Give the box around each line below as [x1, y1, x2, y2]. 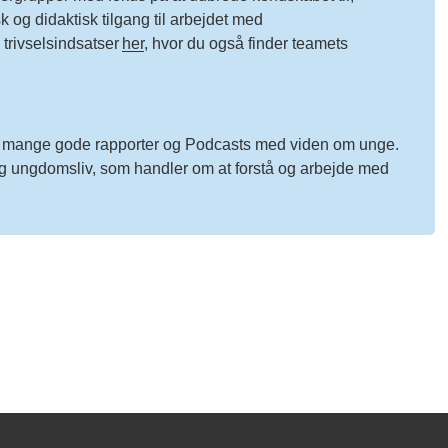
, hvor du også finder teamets [143, 35, 348, 52]
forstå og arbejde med [234, 160, 389, 177]
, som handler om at [91, 160, 231, 177]
